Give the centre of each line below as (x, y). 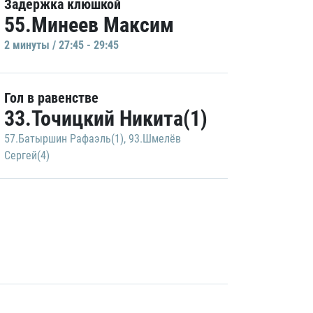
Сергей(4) (27, 155)
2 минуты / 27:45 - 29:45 (61, 45)
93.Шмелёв (155, 139)
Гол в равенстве (51, 98)
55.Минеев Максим (89, 25)
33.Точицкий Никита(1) (106, 118)
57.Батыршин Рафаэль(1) (64, 139)
